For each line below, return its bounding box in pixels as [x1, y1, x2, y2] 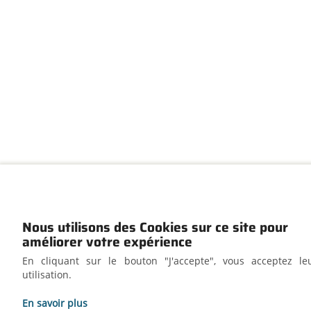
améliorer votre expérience [22, 231, 192, 253]
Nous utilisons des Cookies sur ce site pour [22, 217, 288, 238]
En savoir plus [22, 296, 87, 310]
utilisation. [22, 267, 72, 281]
